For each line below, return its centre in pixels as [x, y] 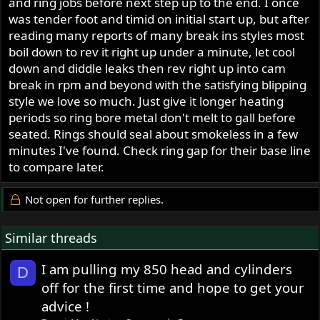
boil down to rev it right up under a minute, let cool [152, 51]
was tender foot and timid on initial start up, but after [159, 19]
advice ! [66, 306]
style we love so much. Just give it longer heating [146, 101]
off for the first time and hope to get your [173, 287]
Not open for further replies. [92, 199]
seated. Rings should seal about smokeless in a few [154, 134]
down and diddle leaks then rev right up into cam [147, 68]
